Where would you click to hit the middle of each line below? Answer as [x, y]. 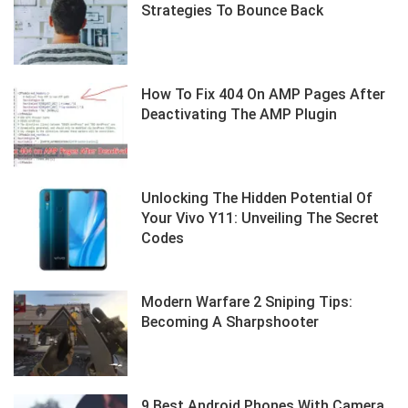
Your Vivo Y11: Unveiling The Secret [260, 219]
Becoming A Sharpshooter [230, 322]
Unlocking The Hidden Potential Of [257, 199]
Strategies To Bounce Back [233, 11]
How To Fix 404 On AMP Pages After [264, 95]
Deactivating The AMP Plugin [240, 115]
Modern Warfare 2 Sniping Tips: [247, 302]
